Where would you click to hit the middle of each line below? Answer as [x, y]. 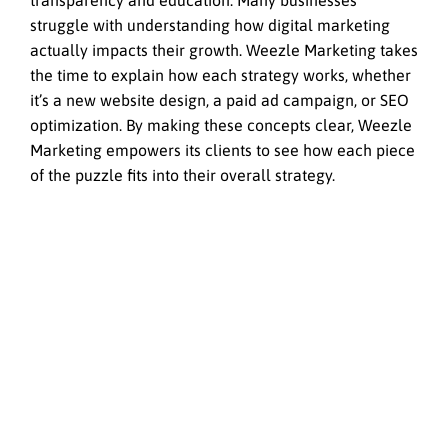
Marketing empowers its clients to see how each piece [222, 150]
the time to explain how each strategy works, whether [220, 75]
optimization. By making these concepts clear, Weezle [221, 125]
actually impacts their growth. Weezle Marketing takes [224, 50]
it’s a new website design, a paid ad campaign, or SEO [219, 100]
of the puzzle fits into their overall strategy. [182, 175]
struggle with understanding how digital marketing [210, 25]
